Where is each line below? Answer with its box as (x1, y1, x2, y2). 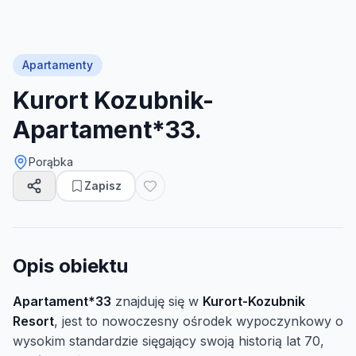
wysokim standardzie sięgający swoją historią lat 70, (13, 333, 324, 349)
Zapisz (84, 179, 122, 192)
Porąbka (29, 155, 73, 168)
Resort (13, 313, 54, 329)
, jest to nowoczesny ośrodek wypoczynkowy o (54, 313, 343, 329)
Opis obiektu (13, 254, 128, 277)
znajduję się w (111, 293, 203, 309)
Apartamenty (22, 58, 93, 72)
